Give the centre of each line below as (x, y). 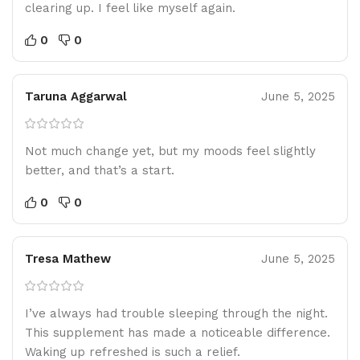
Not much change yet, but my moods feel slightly (170, 151)
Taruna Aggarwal (76, 96)
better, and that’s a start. (100, 170)
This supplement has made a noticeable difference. (178, 332)
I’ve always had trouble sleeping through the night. (176, 313)
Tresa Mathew (68, 258)
